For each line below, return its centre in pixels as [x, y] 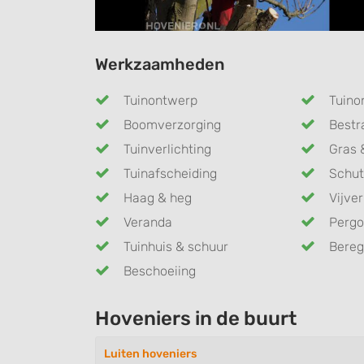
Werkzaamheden [160, 64]
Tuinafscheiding [170, 173]
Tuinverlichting [167, 149]
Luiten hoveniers [150, 353]
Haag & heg [158, 197]
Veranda [148, 222]
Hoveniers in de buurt [196, 318]
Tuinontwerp [160, 100]
